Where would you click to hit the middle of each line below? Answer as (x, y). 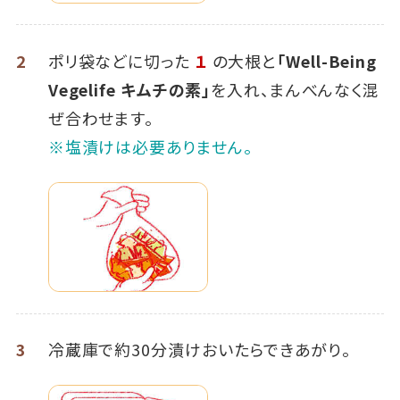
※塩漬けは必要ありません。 (150, 147)
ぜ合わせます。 (101, 118)
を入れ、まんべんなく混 (296, 90)
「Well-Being (327, 61)
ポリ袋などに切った (119, 61)
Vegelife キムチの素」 (129, 90)
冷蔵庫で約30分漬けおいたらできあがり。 (199, 350)
